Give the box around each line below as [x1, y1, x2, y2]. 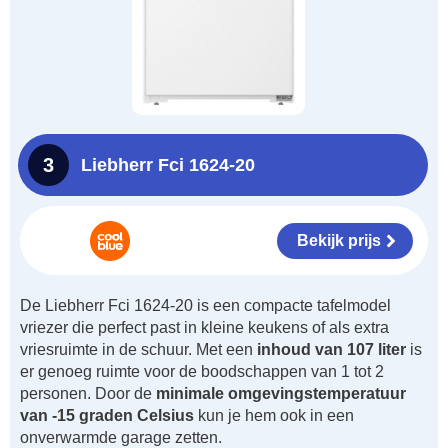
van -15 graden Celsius [20, 407, 194, 425]
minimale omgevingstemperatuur [156, 385, 406, 403]
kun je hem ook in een [194, 407, 354, 425]
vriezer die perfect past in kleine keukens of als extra [20, 319, 389, 337]
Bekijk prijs [297, 231, 381, 249]
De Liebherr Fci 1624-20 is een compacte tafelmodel [20, 297, 391, 315]
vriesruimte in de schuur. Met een [20, 341, 257, 359]
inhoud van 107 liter [257, 341, 406, 359]
